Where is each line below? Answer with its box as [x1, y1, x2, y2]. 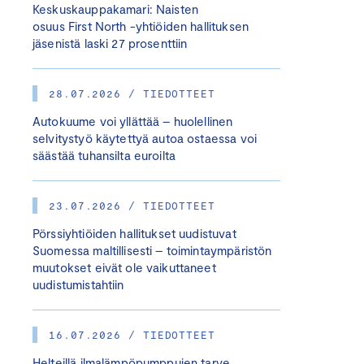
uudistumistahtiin [32, 277, 124, 292]
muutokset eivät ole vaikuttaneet [32, 260, 216, 275]
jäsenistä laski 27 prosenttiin [32, 36, 188, 50]
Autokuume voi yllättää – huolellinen [32, 114, 233, 128]
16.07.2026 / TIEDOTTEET [49, 328, 215, 341]
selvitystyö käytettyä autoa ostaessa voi [32, 131, 257, 145]
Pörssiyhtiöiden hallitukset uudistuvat [32, 226, 236, 240]
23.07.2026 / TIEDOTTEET [49, 199, 215, 212]
